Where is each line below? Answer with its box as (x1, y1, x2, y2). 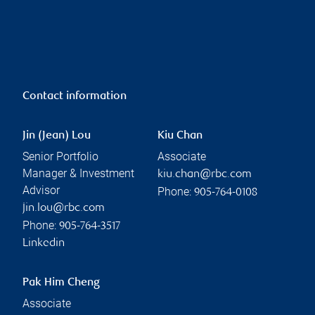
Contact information (22, 90, 127, 103)
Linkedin (22, 237, 65, 250)
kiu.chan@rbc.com (157, 168, 252, 181)
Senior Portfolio (22, 149, 98, 163)
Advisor (22, 183, 60, 197)
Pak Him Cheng (22, 276, 100, 289)
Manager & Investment (22, 166, 134, 180)
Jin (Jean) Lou (22, 129, 91, 142)
